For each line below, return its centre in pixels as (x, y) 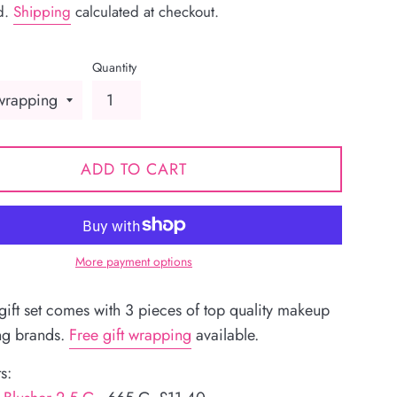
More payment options (134, 262)
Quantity (114, 68)
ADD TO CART (134, 170)
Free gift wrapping (130, 335)
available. (225, 335)
